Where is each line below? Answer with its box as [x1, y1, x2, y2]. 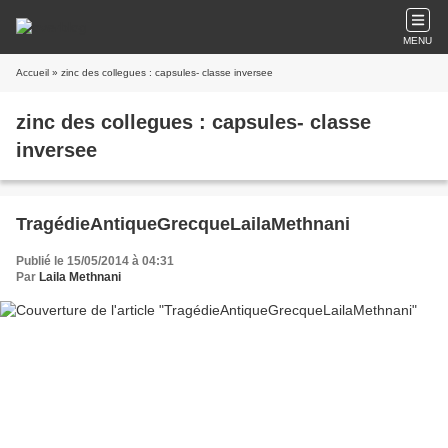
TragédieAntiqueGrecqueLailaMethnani [16, 214, 350, 234]
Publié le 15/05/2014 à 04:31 [16, 254, 174, 268]
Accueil [16, 67, 49, 78]
